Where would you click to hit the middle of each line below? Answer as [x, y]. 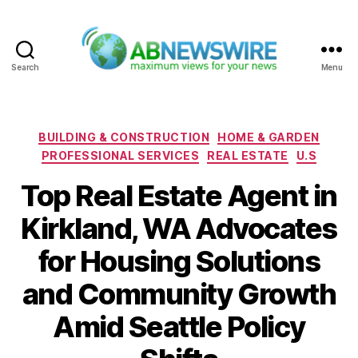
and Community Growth [179, 294]
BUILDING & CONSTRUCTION [124, 137]
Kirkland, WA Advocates [179, 228]
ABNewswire [220, 81]
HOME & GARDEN [268, 137]
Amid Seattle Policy [179, 326]
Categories [214, 133]
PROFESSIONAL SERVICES [120, 156]
